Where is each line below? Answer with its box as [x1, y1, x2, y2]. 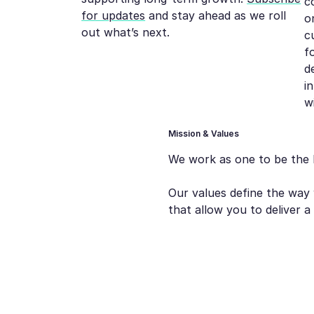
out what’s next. [81, 25, 170, 39]
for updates [81, 8, 146, 22]
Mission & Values [168, 128, 239, 139]
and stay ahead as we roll [145, 8, 287, 22]
